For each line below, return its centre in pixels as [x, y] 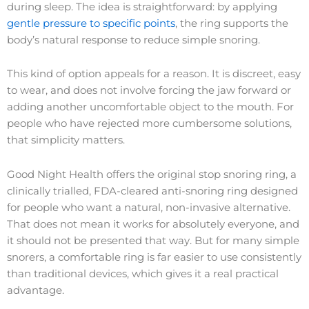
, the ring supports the [232, 23]
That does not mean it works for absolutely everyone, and [153, 224]
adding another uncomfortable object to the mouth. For [150, 107]
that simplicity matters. [66, 140]
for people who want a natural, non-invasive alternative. [149, 207]
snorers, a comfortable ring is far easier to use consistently [154, 257]
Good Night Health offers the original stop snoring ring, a [152, 174]
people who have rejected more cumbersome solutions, [149, 124]
